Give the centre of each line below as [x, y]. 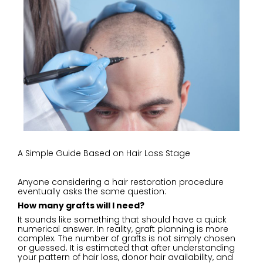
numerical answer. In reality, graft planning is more [123, 229]
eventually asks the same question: [92, 191]
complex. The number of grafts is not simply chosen [127, 239]
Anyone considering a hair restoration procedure [121, 182]
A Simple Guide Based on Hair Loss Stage [104, 153]
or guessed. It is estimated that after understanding [126, 248]
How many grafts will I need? [81, 206]
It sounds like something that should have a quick [122, 220]
